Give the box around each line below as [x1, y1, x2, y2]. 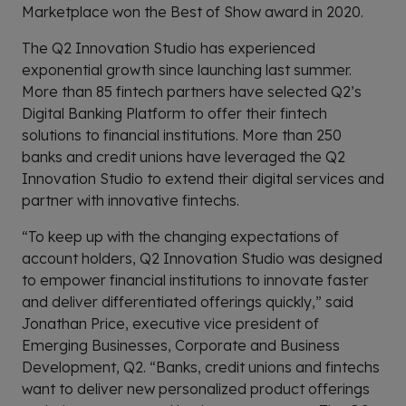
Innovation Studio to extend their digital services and [22, 169, 384, 188]
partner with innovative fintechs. [22, 191, 239, 210]
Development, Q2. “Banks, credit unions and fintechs [22, 358, 380, 377]
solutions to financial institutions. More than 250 [22, 126, 342, 145]
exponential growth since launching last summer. [22, 61, 352, 80]
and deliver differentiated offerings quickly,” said [22, 293, 353, 312]
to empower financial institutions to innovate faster [22, 271, 369, 290]
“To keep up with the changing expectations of [22, 227, 339, 246]
